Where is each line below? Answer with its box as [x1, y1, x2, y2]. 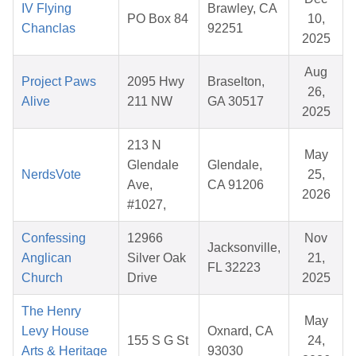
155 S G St [127, 334, 188, 348]
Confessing [21, 231, 86, 246]
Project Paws [21, 75, 96, 89]
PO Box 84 [127, 12, 188, 26]
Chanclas [21, 21, 75, 36]
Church [21, 271, 63, 285]
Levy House [21, 324, 89, 339]
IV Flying [21, 2, 72, 16]
